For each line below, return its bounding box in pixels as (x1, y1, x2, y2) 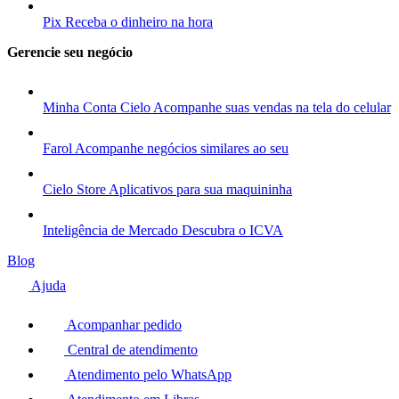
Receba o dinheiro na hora (65, 14, 213, 29)
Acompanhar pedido (64, 317, 182, 332)
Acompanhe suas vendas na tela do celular (153, 100, 391, 115)
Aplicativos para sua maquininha (109, 182, 292, 197)
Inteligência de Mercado (43, 223, 178, 238)
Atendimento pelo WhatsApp (64, 367, 232, 382)
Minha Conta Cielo (43, 100, 151, 115)
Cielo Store (43, 182, 106, 197)
